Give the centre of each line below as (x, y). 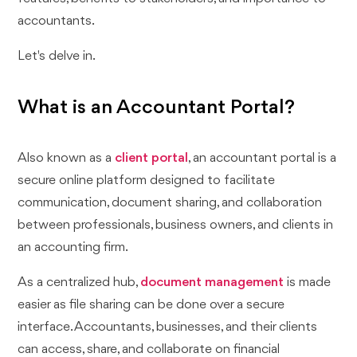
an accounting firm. (73, 248)
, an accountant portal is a (263, 159)
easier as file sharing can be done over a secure (151, 305)
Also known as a (67, 159)
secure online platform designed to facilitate (147, 181)
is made (308, 283)
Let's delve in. (57, 57)
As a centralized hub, (79, 283)
